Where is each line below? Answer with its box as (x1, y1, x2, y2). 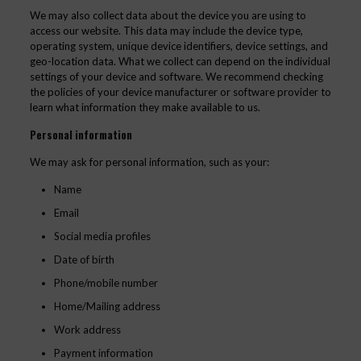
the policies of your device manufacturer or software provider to (29, 85, 331, 98)
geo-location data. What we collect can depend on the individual (29, 55, 330, 68)
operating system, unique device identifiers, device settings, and (29, 39, 328, 52)
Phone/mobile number (53, 276, 158, 289)
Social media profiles (53, 230, 151, 243)
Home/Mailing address (53, 300, 160, 313)
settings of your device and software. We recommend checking (29, 70, 323, 83)
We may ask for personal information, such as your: (29, 156, 269, 168)
